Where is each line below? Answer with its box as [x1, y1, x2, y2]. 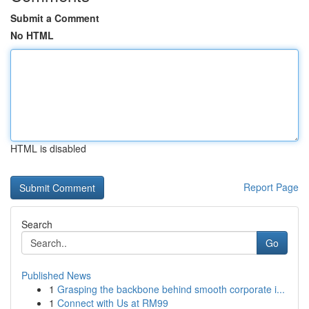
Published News [21, 268, 91, 282]
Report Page [243, 180, 299, 194]
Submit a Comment [10, 11, 99, 25]
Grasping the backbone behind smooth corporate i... [57, 282, 285, 296]
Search [21, 217, 52, 231]
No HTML [10, 28, 54, 42]
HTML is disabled [10, 141, 86, 155]
